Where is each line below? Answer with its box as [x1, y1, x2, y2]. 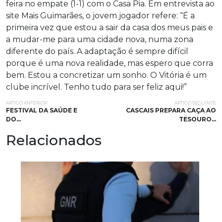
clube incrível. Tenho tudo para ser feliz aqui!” [6, 82, 187, 92]
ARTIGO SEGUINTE [174, 100, 216, 106]
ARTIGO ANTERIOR [6, 100, 47, 106]
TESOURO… [179, 115, 216, 123]
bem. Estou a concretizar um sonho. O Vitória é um [6, 70, 207, 80]
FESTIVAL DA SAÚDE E [6, 106, 77, 114]
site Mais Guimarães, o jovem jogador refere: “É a [6, 10, 195, 20]
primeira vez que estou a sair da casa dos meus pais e [6, 22, 213, 32]
